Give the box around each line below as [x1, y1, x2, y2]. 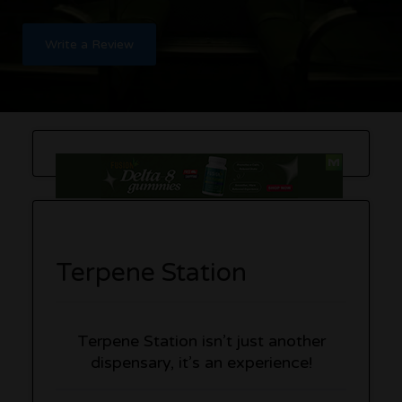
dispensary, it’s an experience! [90, 352, 312, 372]
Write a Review [45, 37, 134, 52]
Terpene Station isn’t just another [76, 330, 326, 351]
